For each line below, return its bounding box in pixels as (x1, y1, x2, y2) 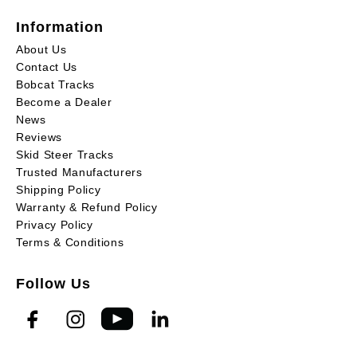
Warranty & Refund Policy (16, 201, 158, 214)
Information (16, 18, 104, 35)
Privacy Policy (16, 218, 93, 232)
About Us (16, 43, 67, 57)
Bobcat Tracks (16, 78, 96, 92)
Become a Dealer (16, 96, 112, 109)
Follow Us (16, 276, 91, 292)
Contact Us (16, 61, 77, 74)
